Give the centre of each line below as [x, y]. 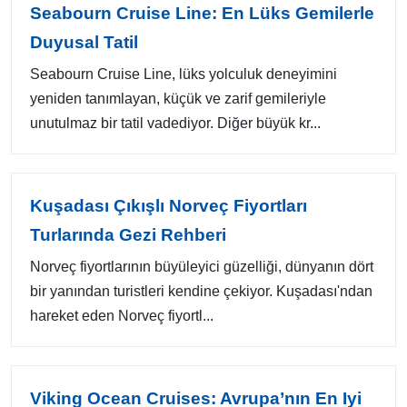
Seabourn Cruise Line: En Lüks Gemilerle [202, 13]
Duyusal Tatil [84, 42]
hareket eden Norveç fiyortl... [122, 316]
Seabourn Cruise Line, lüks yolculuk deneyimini [184, 74]
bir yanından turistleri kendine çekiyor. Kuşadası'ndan [201, 291]
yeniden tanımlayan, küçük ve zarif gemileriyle [178, 99]
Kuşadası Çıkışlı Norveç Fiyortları [169, 206]
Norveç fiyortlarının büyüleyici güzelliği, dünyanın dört [202, 267]
